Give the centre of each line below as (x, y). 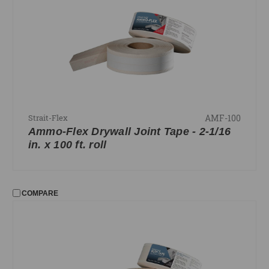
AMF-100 (223, 118)
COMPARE (40, 193)
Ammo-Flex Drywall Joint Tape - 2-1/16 (129, 132)
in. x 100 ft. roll (67, 145)
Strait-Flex (48, 118)
